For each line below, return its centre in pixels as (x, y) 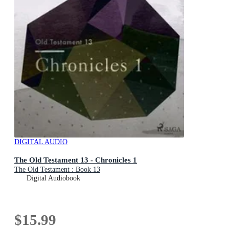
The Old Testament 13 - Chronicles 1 (76, 159)
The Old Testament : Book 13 (57, 169)
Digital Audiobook (53, 178)
